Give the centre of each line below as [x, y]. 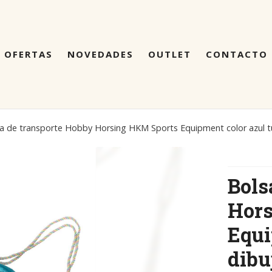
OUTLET [170, 54]
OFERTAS [29, 54]
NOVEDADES [100, 54]
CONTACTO [237, 54]
